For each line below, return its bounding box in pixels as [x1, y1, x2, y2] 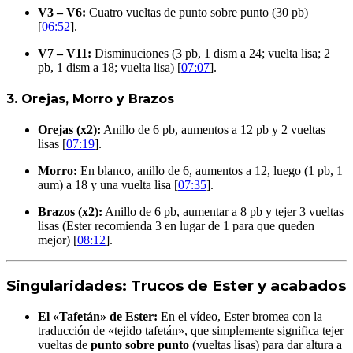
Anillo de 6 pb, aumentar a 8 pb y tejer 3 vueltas [102, 205, 344, 219]
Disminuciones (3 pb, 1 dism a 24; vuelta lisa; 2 [91, 46, 330, 60]
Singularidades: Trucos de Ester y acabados [6, 277, 346, 295]
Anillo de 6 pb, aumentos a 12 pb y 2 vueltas [101, 123, 325, 137]
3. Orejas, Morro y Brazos [6, 91, 174, 107]
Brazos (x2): [38, 205, 102, 219]
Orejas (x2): [38, 123, 101, 137]
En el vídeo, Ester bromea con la [158, 309, 322, 323]
